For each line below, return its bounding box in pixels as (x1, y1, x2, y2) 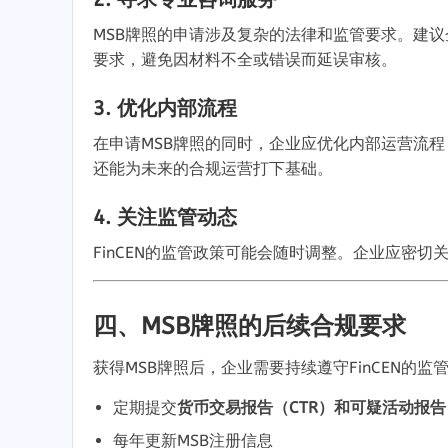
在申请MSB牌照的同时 (93, 133, 253, 153)
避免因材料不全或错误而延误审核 (141, 49, 381, 69)
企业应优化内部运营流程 (269, 133, 445, 153)
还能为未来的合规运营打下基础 (93, 158, 317, 178)
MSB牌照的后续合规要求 (141, 311, 406, 340)
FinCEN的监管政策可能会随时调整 (93, 242, 337, 262)
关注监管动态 (117, 205, 237, 229)
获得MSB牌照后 (93, 357, 205, 377)
